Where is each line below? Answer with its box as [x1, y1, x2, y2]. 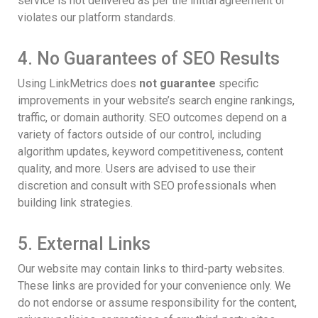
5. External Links [18, 233, 150, 254]
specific [216, 76, 258, 90]
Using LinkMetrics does [18, 76, 139, 90]
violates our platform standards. [18, 10, 175, 24]
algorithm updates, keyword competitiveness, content [18, 144, 283, 158]
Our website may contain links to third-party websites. [18, 261, 285, 275]
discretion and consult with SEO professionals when [18, 178, 276, 192]
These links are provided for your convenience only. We [18, 278, 291, 292]
